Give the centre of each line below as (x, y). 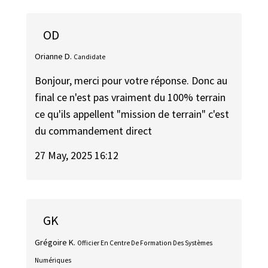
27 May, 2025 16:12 (77, 155)
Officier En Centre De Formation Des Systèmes (145, 243)
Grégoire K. (55, 242)
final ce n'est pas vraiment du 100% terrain (130, 98)
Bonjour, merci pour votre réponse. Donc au (131, 81)
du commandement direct (94, 131)
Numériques (53, 260)
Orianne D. (54, 56)
